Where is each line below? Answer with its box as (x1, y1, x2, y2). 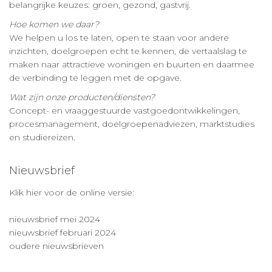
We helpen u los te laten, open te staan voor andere (9, 32, 229, 43)
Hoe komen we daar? (9, 18, 99, 30)
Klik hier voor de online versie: (9, 186, 134, 198)
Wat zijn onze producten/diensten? (9, 91, 155, 103)
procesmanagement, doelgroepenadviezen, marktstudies (9, 118, 254, 129)
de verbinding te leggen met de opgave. (9, 72, 182, 83)
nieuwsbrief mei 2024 (9, 213, 100, 225)
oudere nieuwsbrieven (9, 240, 104, 251)
